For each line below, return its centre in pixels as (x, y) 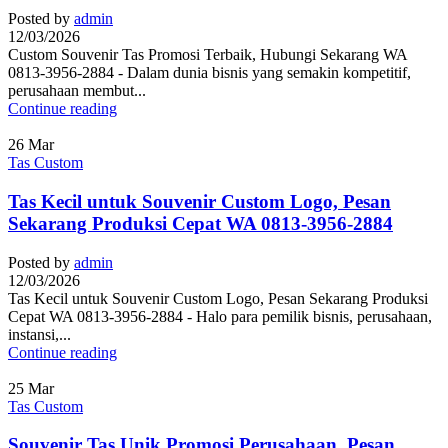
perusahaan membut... (77, 91)
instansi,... (39, 334)
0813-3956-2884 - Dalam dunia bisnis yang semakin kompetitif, (209, 73)
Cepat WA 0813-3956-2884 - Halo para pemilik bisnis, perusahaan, (220, 316)
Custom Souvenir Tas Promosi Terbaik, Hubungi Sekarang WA (207, 55)
